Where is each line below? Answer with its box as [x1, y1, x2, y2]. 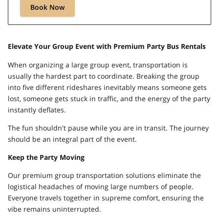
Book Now [30, 2, 65, 12]
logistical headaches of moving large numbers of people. [8, 182, 194, 192]
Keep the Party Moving [8, 152, 85, 162]
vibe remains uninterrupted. [8, 204, 102, 214]
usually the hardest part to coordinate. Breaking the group [8, 71, 200, 81]
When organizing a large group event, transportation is [8, 60, 188, 69]
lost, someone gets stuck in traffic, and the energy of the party [8, 93, 211, 103]
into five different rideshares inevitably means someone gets [8, 82, 207, 92]
